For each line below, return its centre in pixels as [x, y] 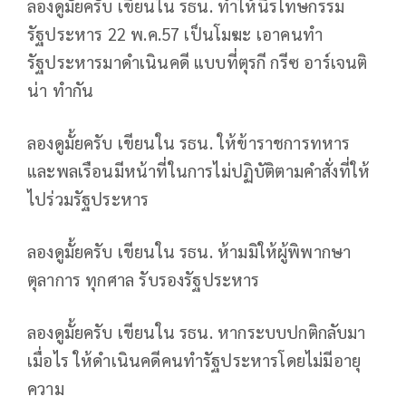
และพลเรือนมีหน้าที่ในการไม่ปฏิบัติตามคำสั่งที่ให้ [199, 171]
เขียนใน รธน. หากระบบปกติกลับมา [242, 332]
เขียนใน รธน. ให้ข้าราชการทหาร [234, 143]
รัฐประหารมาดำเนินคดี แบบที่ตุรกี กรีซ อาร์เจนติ [198, 62]
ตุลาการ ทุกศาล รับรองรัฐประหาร [144, 280]
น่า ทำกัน [61, 90]
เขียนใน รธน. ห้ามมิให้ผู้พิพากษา [234, 251]
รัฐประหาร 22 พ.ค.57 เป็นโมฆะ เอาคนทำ [175, 34]
